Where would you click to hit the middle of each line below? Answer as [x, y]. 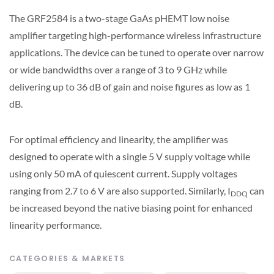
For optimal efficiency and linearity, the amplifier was [119, 139]
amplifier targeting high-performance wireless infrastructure [135, 35]
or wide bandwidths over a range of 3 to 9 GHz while [118, 70]
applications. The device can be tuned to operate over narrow [136, 53]
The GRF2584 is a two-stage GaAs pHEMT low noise [119, 18]
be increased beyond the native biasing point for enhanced [131, 208]
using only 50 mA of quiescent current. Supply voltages [123, 174]
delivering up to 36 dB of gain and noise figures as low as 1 [130, 87]
